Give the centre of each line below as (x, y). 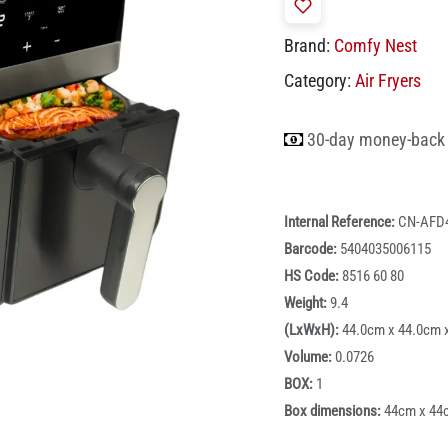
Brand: (307, 46)
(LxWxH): (313, 330)
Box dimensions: (334, 411)
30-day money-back (376, 140)
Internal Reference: (341, 222)
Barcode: (312, 249)
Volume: (309, 357)
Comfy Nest (375, 46)
